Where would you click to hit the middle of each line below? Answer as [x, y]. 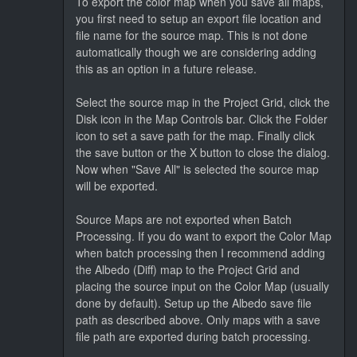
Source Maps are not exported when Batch [184, 219]
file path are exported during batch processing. [193, 336]
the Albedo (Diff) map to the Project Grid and [188, 269]
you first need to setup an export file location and [198, 18]
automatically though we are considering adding [196, 51]
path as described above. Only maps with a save [198, 319]
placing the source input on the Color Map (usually [202, 286]
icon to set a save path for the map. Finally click [195, 135]
